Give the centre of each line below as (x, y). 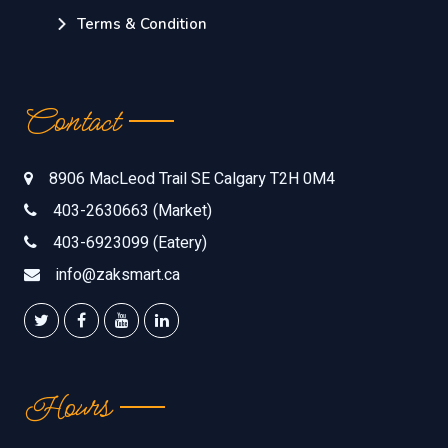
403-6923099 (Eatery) (130, 242)
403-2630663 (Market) (132, 210)
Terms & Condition (142, 23)
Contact (71, 121)
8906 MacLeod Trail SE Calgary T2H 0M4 (192, 178)
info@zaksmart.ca (118, 274)
